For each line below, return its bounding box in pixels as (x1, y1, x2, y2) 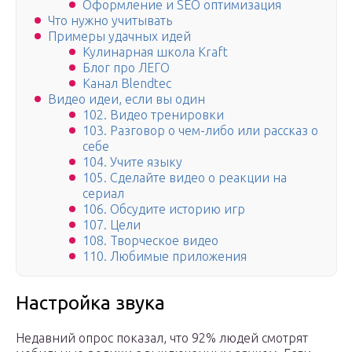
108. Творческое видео (82, 233, 218, 248)
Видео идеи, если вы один (48, 92, 205, 107)
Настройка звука (16, 292, 165, 314)
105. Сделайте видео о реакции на (82, 170, 287, 185)
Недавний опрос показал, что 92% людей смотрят (16, 331, 308, 346)
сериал (82, 186, 124, 201)
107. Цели (82, 218, 141, 233)
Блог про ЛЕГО (82, 60, 170, 75)
